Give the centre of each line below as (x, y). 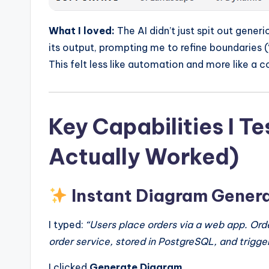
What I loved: (82, 30)
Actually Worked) (144, 156)
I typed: (67, 224)
